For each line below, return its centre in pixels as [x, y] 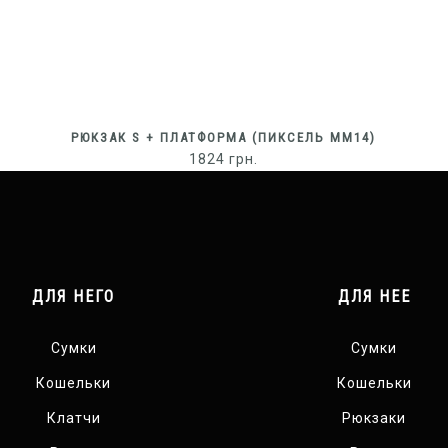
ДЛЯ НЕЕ [374, 296]
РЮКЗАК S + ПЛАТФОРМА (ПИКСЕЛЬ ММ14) [224, 137]
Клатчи [73, 417]
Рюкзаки [374, 417]
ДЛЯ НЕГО [74, 296]
